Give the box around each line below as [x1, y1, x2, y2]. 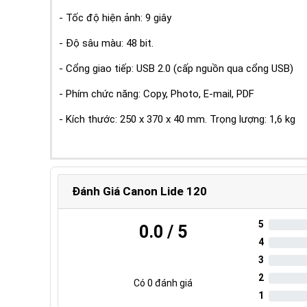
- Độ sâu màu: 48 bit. [59, 36, 153, 49]
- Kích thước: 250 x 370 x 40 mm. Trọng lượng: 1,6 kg [59, 112, 295, 125]
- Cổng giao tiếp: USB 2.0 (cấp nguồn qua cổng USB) [59, 62, 293, 75]
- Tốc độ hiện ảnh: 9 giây [59, 11, 171, 24]
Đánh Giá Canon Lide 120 [72, 184, 207, 198]
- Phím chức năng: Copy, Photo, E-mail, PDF [59, 87, 254, 100]
